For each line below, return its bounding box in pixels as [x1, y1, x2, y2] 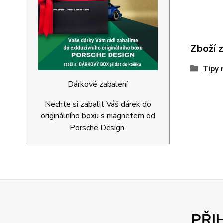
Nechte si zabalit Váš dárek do [44, 99, 151, 110]
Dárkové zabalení [68, 79, 128, 90]
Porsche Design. [70, 122, 126, 133]
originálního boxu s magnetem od [40, 111, 155, 121]
